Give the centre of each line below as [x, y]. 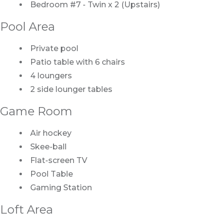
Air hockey [51, 133]
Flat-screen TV [59, 160]
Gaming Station [61, 188]
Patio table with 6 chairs [78, 62]
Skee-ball [48, 147]
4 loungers [51, 76]
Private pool [54, 48]
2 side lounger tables [71, 89]
